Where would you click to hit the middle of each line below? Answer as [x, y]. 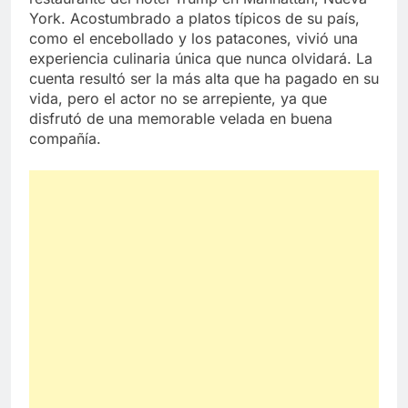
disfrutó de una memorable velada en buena [181, 118]
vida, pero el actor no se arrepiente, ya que [178, 98]
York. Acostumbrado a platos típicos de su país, [194, 18]
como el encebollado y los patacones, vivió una [194, 38]
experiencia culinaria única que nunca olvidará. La [201, 58]
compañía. [65, 138]
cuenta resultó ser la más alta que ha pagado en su [204, 78]
